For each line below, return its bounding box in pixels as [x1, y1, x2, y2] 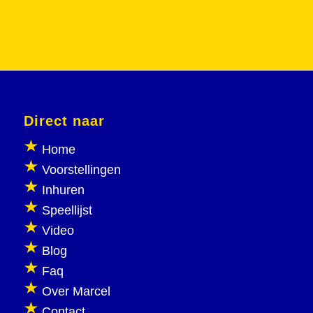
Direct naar [23, 113, 105, 129]
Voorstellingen [41, 163, 121, 177]
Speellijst [41, 203, 92, 218]
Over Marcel [41, 284, 110, 299]
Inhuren [41, 183, 85, 198]
